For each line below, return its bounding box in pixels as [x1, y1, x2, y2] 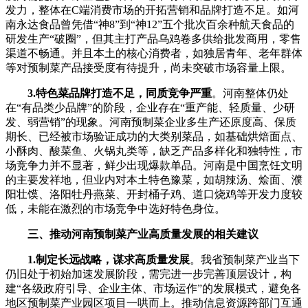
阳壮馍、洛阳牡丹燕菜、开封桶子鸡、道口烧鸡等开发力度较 [5, 188, 302, 201]
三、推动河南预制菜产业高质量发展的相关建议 [27, 228, 258, 241]
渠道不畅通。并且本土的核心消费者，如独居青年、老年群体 [5, 47, 302, 60]
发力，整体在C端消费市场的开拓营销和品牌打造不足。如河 [5, 4, 299, 16]
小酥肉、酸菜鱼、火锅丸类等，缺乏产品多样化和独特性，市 [5, 145, 302, 157]
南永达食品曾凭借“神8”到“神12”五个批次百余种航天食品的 [5, 19, 294, 31]
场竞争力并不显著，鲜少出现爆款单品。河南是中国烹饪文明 [5, 159, 302, 172]
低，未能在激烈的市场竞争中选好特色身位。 [5, 203, 225, 215]
